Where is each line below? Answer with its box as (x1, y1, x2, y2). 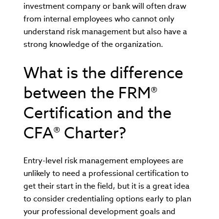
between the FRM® (23, 82, 157, 103)
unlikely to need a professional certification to (23, 168, 189, 178)
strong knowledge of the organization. (23, 39, 163, 49)
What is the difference (23, 62, 183, 83)
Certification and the (23, 102, 172, 123)
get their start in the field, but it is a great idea (23, 180, 190, 191)
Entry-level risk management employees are (23, 155, 183, 166)
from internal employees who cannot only (23, 13, 175, 24)
